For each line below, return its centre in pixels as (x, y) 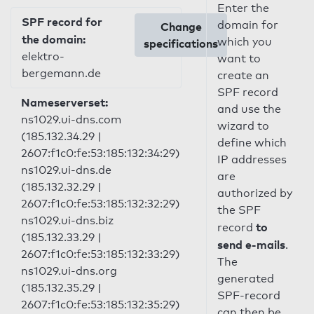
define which (252, 143)
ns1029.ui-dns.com (71, 120)
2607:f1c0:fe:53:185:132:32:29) (101, 204)
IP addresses (252, 159)
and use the (249, 109)
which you (244, 42)
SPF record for (62, 22)
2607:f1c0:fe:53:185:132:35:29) (101, 305)
